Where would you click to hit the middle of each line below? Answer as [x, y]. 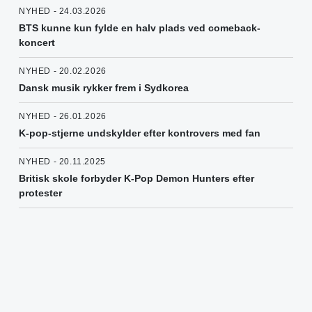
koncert [37, 43]
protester [40, 193]
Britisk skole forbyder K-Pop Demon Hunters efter [136, 179]
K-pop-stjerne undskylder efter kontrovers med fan [140, 133]
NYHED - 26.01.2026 [63, 117]
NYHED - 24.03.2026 [63, 11]
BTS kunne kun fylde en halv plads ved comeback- [140, 28]
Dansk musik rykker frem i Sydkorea [104, 88]
